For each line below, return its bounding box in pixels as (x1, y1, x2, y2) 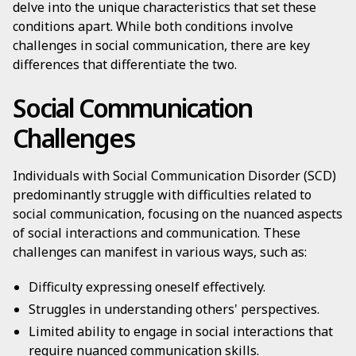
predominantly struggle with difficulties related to (13, 186, 311, 203)
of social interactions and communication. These (13, 224, 300, 242)
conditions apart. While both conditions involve (13, 17, 293, 35)
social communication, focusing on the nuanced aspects (13, 205, 342, 222)
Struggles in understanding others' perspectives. (29, 300, 319, 318)
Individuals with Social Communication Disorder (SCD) (13, 167, 336, 184)
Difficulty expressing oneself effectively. (29, 278, 265, 296)
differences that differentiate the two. (13, 56, 237, 73)
